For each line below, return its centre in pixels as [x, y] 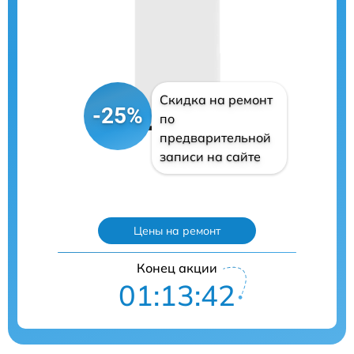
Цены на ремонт [177, 230]
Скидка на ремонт [216, 99]
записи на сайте [210, 156]
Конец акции [177, 267]
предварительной [215, 137]
